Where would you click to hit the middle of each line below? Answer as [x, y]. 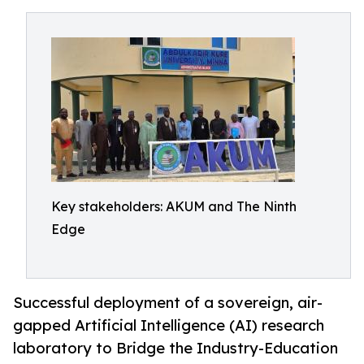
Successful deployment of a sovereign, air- [168, 303]
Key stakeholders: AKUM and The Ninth [174, 206]
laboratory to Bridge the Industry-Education [175, 348]
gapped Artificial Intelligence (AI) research [169, 325]
